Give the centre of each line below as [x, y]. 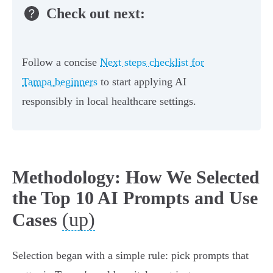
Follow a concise [61, 62]
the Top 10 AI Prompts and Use [135, 198]
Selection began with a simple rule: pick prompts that [130, 256]
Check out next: [96, 13]
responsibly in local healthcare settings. [109, 101]
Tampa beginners [60, 82]
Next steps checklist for [152, 62]
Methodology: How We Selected [136, 177]
